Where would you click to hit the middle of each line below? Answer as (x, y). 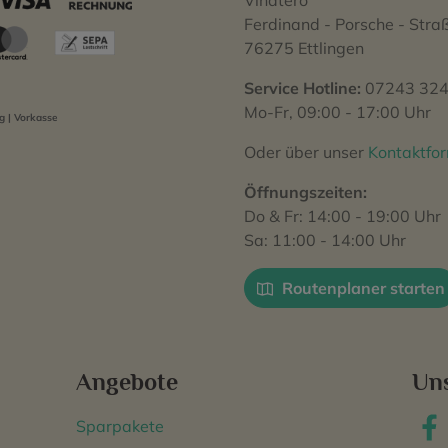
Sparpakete (120, 426)
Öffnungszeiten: (305, 192)
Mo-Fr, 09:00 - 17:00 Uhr (337, 112)
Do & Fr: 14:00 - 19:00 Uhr (342, 216)
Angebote (127, 381)
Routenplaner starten (361, 288)
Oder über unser (306, 152)
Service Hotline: (302, 88)
